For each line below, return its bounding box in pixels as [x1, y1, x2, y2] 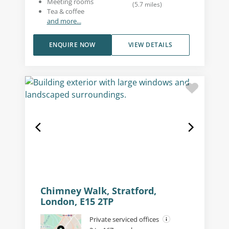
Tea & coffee [47, 6, 84, 16]
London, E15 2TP [40, 195, 113, 208]
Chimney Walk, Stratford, [40, 184, 156, 197]
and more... [47, 16, 81, 26]
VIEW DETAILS [128, 40, 173, 49]
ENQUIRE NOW [49, 40, 96, 49]
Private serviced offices [89, 214, 161, 224]
